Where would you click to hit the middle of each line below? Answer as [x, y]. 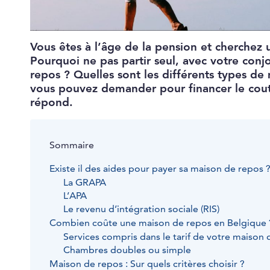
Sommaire [72, 146]
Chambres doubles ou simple [127, 250]
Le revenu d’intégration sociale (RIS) [141, 209]
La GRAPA [84, 183]
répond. [52, 102]
